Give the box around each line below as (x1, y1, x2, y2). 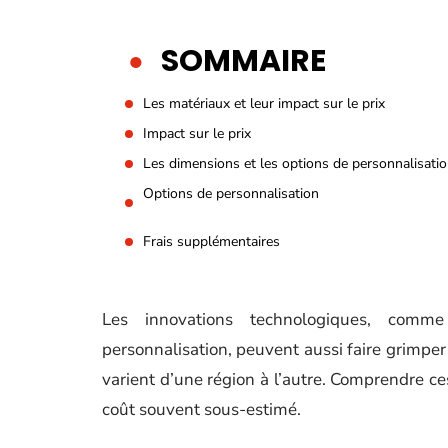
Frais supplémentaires (143, 232, 280, 251)
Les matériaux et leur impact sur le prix (143, 94, 385, 113)
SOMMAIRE (161, 40, 326, 82)
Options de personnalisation (143, 184, 319, 203)
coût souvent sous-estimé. (102, 398, 301, 421)
